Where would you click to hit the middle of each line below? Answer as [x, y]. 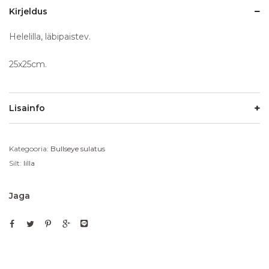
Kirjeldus [28, 11]
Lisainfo [27, 108]
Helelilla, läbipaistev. [50, 36]
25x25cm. [28, 64]
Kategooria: [30, 148]
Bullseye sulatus [78, 148]
